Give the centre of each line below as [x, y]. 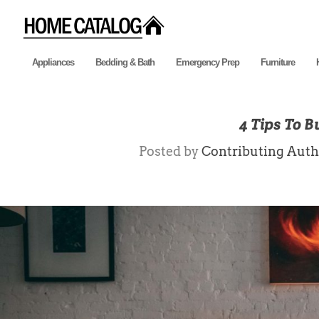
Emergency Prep [208, 62]
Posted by [170, 151]
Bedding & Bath [125, 62]
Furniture [278, 62]
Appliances [53, 62]
